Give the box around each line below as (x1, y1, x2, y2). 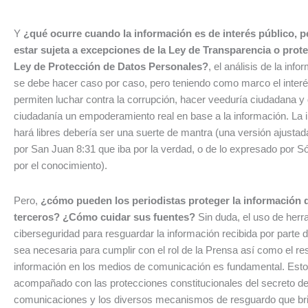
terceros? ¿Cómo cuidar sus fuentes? (14, 210, 195, 223)
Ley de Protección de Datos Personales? (14, 60, 208, 73)
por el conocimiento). (14, 159, 107, 172)
